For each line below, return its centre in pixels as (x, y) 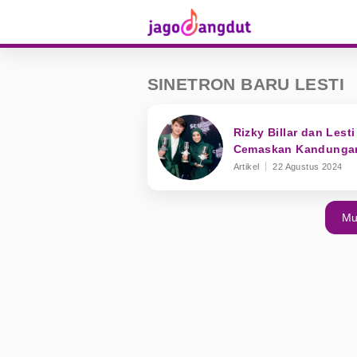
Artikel (246, 166)
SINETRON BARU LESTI (246, 84)
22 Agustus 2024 (308, 166)
